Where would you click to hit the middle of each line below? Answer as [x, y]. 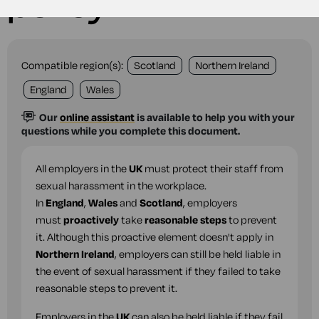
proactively [91, 220]
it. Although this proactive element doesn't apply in [155, 237]
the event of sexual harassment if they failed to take [158, 271]
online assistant [97, 117]
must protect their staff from [213, 168]
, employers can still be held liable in [198, 254]
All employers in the [82, 168]
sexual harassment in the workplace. [121, 185]
